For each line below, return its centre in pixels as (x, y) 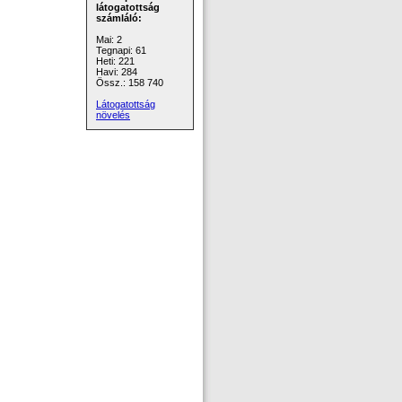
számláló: (119, 18)
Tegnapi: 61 (121, 50)
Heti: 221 (115, 61)
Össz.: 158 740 (130, 83)
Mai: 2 (109, 39)
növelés (113, 115)
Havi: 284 (117, 72)
